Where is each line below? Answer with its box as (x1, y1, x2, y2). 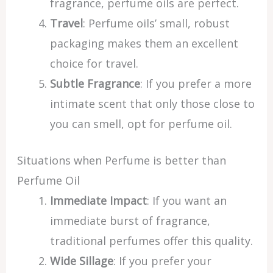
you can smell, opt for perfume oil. (49, 116, 232, 131)
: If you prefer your (113, 253, 211, 268)
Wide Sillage (49, 253, 113, 268)
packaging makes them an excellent (49, 36, 238, 51)
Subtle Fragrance (49, 76, 140, 91)
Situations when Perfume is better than (16, 153, 226, 168)
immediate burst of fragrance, (49, 213, 210, 228)
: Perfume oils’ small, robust (82, 16, 230, 30)
